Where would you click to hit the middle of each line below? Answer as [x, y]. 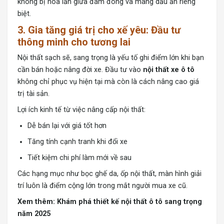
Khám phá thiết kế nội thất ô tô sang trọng [129, 202]
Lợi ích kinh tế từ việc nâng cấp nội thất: [81, 110]
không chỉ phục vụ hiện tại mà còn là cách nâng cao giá [108, 82]
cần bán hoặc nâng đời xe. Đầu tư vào [80, 70]
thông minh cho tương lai [74, 42]
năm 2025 [34, 214]
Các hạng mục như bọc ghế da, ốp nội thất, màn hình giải [109, 174]
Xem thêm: [37, 202]
